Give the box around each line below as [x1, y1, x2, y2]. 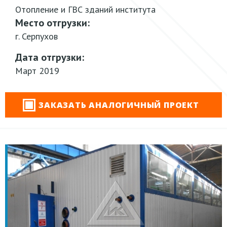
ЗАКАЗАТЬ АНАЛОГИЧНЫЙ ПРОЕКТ [39, 99, 199, 110]
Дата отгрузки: [15, 51, 84, 64]
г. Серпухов [15, 30, 58, 42]
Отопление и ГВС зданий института [15, 4, 156, 15]
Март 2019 [15, 65, 59, 77]
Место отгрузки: [15, 16, 90, 29]
